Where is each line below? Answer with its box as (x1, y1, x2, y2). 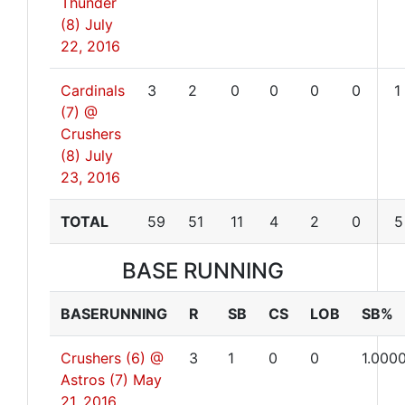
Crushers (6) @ (61, 349, 164, 367)
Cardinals (61, 81, 125, 99)
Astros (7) (61, 371, 128, 389)
